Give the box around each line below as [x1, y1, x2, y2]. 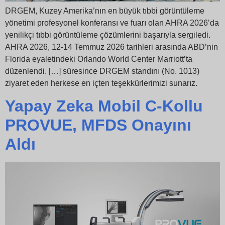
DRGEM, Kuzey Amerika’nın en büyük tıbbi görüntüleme [5, 6, 204, 15]
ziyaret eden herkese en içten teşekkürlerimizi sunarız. [5, 78, 197, 87]
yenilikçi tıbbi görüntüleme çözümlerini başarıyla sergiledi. [5, 30, 210, 39]
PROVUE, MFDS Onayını [5, 116, 191, 135]
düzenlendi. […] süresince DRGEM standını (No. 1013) [5, 66, 199, 75]
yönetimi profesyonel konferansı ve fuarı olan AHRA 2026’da [5, 18, 219, 27]
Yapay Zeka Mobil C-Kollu [5, 97, 203, 116]
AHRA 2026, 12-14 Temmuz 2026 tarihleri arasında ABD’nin [5, 42, 218, 51]
